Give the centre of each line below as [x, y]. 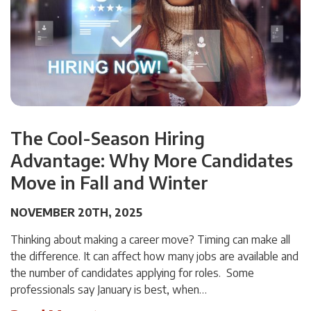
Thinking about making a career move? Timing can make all [150, 239]
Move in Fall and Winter [109, 182]
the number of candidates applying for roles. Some [132, 272]
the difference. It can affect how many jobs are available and [154, 256]
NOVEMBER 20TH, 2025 [76, 212]
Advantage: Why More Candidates [152, 160]
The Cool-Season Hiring [108, 138]
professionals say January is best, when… [109, 289]
